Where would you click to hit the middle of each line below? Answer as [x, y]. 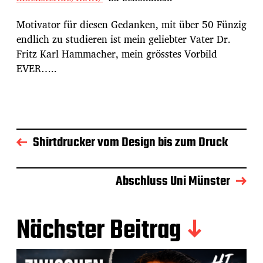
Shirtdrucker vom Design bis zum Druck [130, 143]
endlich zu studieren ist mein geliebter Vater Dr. [124, 39]
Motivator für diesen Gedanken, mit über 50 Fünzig [131, 25]
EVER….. [37, 69]
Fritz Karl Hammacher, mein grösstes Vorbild [117, 54]
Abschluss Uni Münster [173, 182]
